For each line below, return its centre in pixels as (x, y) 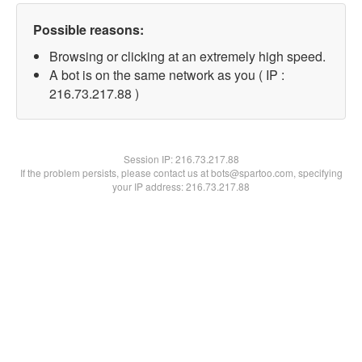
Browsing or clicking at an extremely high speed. (187, 56)
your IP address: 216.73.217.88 (181, 186)
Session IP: (149, 159)
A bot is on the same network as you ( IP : (167, 75)
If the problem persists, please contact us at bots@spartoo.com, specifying (181, 173)
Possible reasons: (88, 29)
